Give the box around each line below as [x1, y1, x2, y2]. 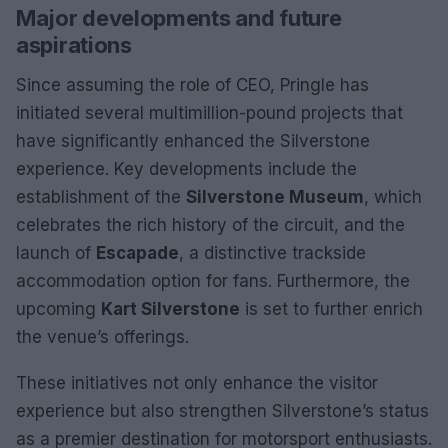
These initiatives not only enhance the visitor [16, 372, 378, 393]
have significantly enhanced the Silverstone [16, 130, 370, 151]
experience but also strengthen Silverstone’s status [16, 400, 429, 421]
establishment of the [16, 186, 186, 207]
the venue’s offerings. [16, 326, 189, 347]
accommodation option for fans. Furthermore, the [16, 270, 410, 291]
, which [364, 186, 422, 207]
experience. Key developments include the [16, 158, 357, 179]
